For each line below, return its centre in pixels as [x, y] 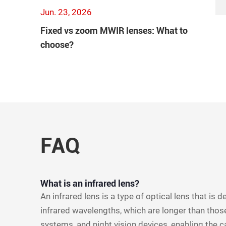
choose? [57, 44]
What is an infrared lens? [90, 183]
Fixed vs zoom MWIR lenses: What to [114, 30]
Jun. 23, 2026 [66, 12]
